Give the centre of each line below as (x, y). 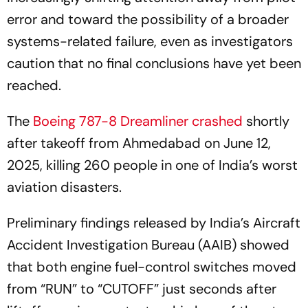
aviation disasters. (64, 187)
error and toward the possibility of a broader (148, 19)
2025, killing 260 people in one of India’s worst (152, 165)
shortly (266, 121)
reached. (34, 85)
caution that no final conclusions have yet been (154, 63)
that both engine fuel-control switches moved (152, 267)
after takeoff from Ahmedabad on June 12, (139, 143)
